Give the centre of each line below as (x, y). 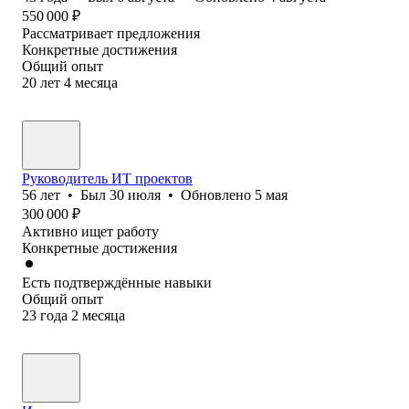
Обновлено (218, 194)
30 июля (135, 194)
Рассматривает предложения (111, 33)
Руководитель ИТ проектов (107, 178)
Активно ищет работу (90, 231)
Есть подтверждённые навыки (117, 282)
